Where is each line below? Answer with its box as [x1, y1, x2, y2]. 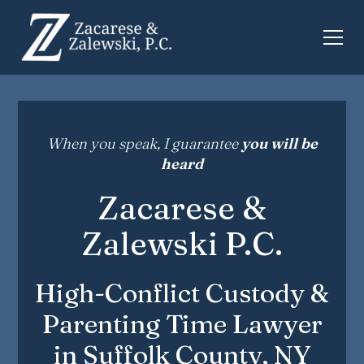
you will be [240, 134, 318, 153]
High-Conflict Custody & [35, 277, 329, 309]
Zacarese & [97, 188, 266, 227]
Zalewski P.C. [81, 223, 283, 263]
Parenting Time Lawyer [41, 308, 323, 340]
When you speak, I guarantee [46, 134, 241, 153]
